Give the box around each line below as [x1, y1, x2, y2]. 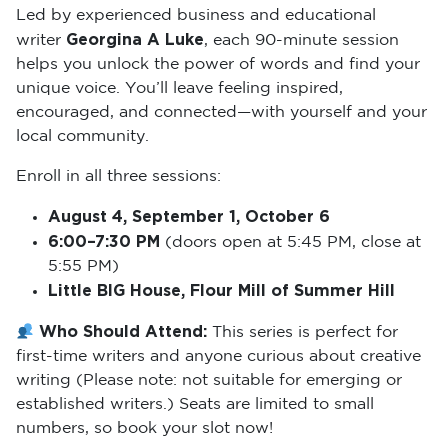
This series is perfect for [212, 325, 399, 341]
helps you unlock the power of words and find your [16, 57, 420, 73]
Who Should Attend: [34, 324, 213, 341]
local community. [16, 129, 149, 145]
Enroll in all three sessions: [16, 169, 221, 185]
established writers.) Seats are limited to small [16, 397, 374, 413]
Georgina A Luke [66, 32, 204, 49]
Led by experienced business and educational [16, 8, 376, 24]
